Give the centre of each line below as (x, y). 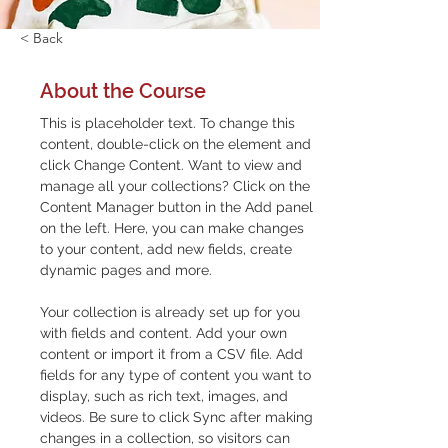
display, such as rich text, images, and (166, 396)
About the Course (123, 91)
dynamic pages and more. (126, 270)
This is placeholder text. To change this (169, 123)
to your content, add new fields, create (168, 249)
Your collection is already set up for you (172, 312)
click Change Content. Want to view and (173, 165)
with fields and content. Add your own (165, 333)
